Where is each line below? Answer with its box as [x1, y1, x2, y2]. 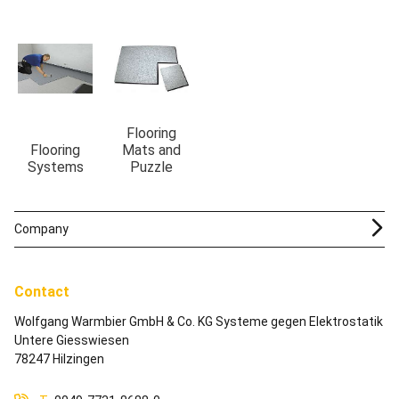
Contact [14, 283, 69, 300]
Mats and [122, 142, 181, 159]
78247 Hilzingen [14, 352, 104, 366]
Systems [27, 159, 84, 175]
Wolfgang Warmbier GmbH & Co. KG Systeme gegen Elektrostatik [14, 314, 383, 329]
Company [14, 222, 69, 236]
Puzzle [130, 159, 173, 175]
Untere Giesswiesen [14, 333, 129, 347]
